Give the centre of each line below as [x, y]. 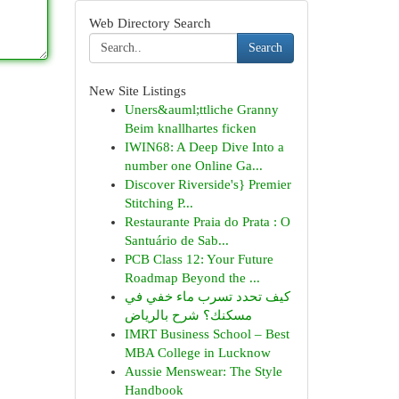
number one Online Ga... [193, 166]
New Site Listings [137, 91]
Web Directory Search [150, 23]
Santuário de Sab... [176, 240]
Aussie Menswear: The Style [203, 371]
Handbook [154, 390]
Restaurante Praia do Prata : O [207, 222]
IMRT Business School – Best [207, 334]
